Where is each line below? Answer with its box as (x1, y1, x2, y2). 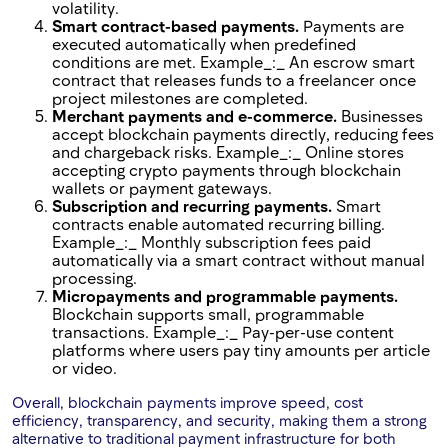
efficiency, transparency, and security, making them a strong (12, 411, 427, 430)
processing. (52, 268, 137, 288)
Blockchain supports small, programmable (52, 304, 364, 324)
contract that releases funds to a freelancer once (52, 70, 416, 90)
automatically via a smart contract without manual (52, 250, 425, 270)
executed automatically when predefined (52, 34, 356, 54)
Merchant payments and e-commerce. (52, 106, 337, 126)
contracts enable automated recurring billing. (52, 214, 385, 234)
